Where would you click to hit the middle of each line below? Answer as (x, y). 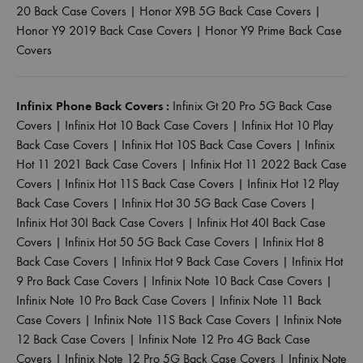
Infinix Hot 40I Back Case (261, 222)
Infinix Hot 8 (293, 241)
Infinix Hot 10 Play (287, 125)
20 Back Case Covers (71, 11)
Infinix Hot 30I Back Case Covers (100, 222)
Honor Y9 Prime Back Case (273, 30)
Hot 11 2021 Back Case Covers (97, 164)
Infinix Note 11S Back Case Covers (182, 319)
